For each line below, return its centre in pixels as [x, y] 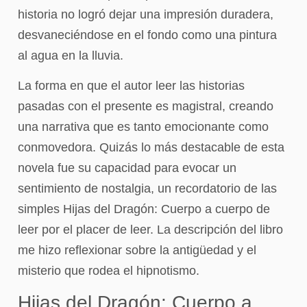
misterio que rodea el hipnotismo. [109, 271]
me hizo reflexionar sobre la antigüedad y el [137, 250]
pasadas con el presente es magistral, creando [146, 107]
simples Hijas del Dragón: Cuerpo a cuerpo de [144, 209]
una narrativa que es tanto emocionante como [143, 127]
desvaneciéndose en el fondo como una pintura [147, 35]
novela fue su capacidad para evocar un [127, 168]
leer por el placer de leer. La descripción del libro [150, 230]
